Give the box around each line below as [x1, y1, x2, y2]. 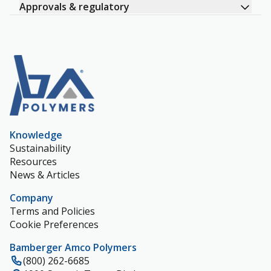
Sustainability [10, 142, 71, 155]
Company [10, 191, 53, 204]
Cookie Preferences [10, 218, 99, 231]
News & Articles [10, 168, 80, 181]
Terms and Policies [10, 204, 95, 218]
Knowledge [10, 128, 62, 142]
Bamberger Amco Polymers [10, 241, 137, 254]
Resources [10, 155, 57, 168]
